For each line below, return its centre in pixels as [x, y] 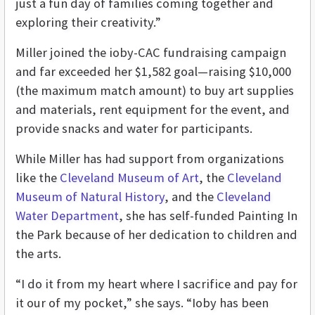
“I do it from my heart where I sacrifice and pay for [156, 284]
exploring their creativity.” [88, 22]
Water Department [67, 216]
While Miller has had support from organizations [150, 159]
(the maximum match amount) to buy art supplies [155, 91]
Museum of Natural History [90, 197]
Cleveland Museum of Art [129, 178]
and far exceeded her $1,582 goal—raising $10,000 [153, 72]
